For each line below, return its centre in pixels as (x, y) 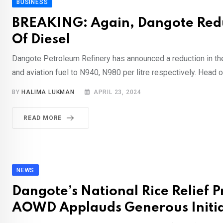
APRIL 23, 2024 (117, 92)
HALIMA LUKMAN (48, 92)
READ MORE (43, 118)
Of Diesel (41, 40)
